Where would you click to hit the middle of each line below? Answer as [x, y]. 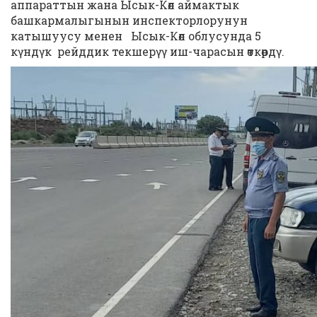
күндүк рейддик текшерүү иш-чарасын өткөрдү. [148, 51]
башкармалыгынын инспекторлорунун [129, 20]
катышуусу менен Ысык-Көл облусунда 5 [136, 36]
